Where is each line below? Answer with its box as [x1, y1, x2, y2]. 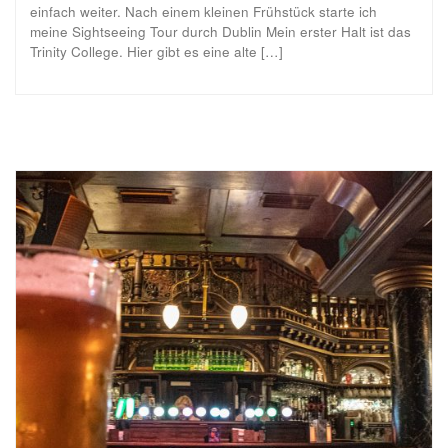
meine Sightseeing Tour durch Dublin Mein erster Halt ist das [30, 22, 411, 42]
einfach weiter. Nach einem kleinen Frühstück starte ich [30, 2, 377, 22]
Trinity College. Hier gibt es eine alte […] [30, 42, 283, 62]
